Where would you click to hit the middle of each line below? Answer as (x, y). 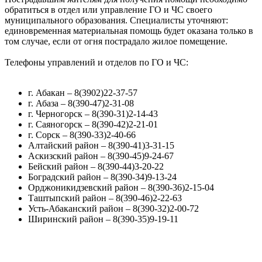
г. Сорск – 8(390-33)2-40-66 (82, 135)
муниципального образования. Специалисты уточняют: (116, 20)
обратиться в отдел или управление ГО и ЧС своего (108, 10)
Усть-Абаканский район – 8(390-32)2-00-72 (113, 209)
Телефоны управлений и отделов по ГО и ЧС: (96, 63)
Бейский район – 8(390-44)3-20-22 (96, 167)
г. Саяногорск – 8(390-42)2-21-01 (93, 125)
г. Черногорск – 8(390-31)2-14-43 (93, 114)
